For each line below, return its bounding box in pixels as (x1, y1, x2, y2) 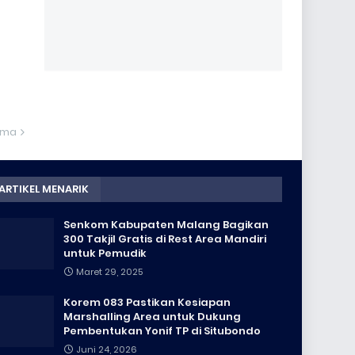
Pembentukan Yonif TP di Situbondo (63, 323, 261, 338)
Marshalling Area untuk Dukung (63, 309, 241, 324)
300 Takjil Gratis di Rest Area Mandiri (63, 231, 266, 246)
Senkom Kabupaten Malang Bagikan (63, 217, 269, 232)
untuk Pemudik (63, 246, 147, 261)
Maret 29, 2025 (75, 265, 143, 278)
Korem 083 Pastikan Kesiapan (63, 295, 231, 310)
